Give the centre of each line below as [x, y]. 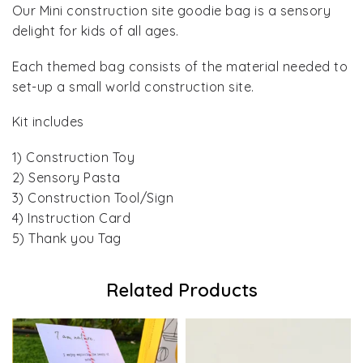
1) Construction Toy [74, 157]
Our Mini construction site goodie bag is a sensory [172, 11]
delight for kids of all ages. [96, 31]
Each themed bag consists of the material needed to [180, 66]
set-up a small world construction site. [133, 86]
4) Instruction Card [72, 218]
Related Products [181, 290]
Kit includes [48, 122]
